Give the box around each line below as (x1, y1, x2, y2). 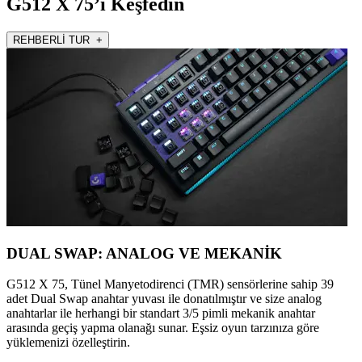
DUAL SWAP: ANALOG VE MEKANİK (6, 244, 282, 262)
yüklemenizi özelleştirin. (6, 335, 130, 350)
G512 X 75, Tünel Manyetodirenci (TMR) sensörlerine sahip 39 (6, 277, 334, 292)
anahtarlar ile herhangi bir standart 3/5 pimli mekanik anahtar (6, 306, 315, 321)
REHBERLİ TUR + (13, 33, 103, 46)
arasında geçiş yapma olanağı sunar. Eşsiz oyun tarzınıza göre (6, 321, 319, 335)
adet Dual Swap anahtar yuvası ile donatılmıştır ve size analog (6, 292, 322, 306)
